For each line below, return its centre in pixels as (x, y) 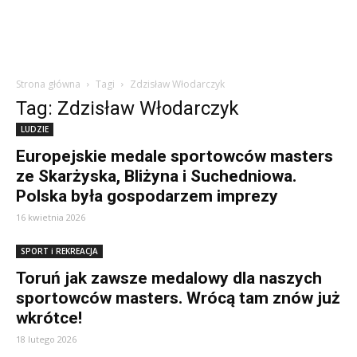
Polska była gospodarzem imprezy (147, 196)
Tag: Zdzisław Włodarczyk (127, 108)
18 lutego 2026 (46, 339)
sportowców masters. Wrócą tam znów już (178, 298)
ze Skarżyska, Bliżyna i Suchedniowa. (156, 176)
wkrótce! (49, 318)
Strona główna (48, 84)
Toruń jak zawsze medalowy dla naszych (169, 278)
